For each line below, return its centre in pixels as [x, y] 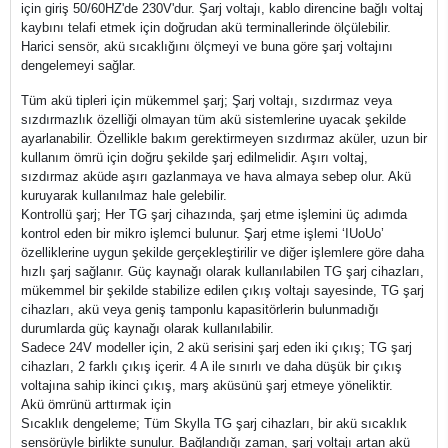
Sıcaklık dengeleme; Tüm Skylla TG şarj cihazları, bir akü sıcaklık [214, 423]
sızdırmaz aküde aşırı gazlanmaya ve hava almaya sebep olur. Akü [216, 176]
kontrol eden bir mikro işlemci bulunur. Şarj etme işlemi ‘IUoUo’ [202, 233]
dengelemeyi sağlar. [78, 65]
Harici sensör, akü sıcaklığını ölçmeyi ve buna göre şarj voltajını [207, 46]
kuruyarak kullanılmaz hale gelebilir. [124, 195]
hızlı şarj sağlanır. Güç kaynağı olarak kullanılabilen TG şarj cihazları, [222, 271]
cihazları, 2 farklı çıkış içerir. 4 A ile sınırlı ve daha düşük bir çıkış [211, 366]
